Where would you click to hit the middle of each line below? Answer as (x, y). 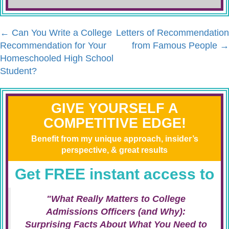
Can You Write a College (61, 33)
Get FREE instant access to (114, 174)
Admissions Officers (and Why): (116, 212)
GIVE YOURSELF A (114, 108)
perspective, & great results (114, 150)
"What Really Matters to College (116, 199)
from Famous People (176, 45)
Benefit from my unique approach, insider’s (114, 139)
